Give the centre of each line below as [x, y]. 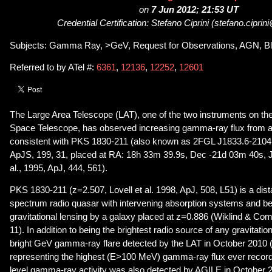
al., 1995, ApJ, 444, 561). [59, 168]
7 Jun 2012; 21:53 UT [195, 10]
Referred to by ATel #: [53, 68]
